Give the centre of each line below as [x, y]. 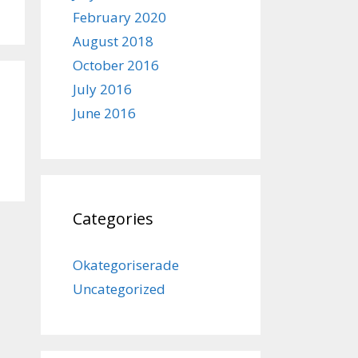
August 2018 [113, 41]
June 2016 [104, 113]
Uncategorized [119, 289]
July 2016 [102, 89]
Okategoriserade [126, 265]
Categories [113, 219]
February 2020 [119, 17]
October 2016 [116, 65]
